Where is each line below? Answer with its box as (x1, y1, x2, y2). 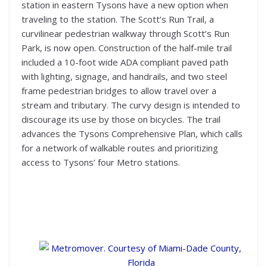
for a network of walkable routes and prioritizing (21, 142, 218, 154)
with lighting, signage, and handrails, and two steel (21, 70, 227, 83)
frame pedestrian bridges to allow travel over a (21, 85, 216, 97)
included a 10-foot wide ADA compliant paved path (21, 56, 228, 69)
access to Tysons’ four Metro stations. (21, 156, 180, 169)
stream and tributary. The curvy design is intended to (21, 99, 240, 111)
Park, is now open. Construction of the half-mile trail (21, 42, 232, 54)
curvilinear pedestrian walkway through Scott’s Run (21, 27, 229, 40)
